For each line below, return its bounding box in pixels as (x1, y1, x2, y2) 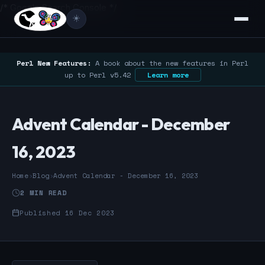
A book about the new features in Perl (91, 58, 248, 68)
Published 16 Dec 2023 (20, 207, 115, 218)
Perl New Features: (17, 58, 91, 68)
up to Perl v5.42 (64, 70, 135, 80)
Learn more (147, 70, 189, 80)
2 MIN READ (20, 188, 67, 198)
